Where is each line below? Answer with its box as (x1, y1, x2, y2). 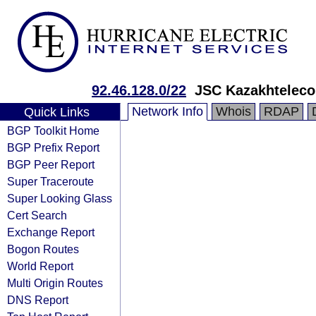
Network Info (132, 104, 203, 119)
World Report (7, 260, 73, 272)
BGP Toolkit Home (7, 124, 99, 137)
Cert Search (7, 209, 67, 221)
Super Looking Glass (7, 192, 112, 205)
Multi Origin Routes (7, 276, 103, 289)
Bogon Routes (7, 243, 79, 255)
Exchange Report (7, 226, 95, 238)
